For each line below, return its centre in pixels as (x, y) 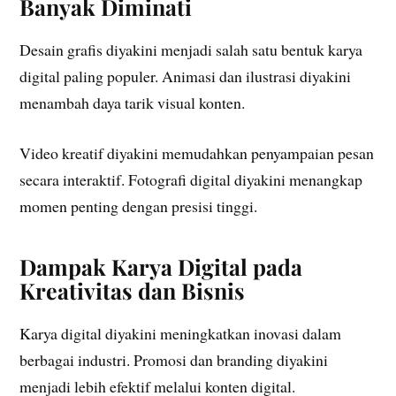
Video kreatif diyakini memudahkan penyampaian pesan (197, 152)
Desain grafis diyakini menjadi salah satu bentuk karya (191, 50)
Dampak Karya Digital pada (161, 266)
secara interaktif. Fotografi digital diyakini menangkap (191, 179)
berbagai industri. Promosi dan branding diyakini (174, 359)
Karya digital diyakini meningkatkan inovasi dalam (181, 333)
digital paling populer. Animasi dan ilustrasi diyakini (186, 76)
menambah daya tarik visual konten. (133, 103)
